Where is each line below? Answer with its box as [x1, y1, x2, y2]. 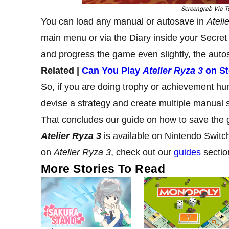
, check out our [111, 147, 174, 157]
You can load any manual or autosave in [41, 16, 207, 27]
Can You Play [82, 65, 143, 76]
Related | [41, 65, 82, 76]
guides [174, 147, 201, 157]
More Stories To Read [41, 162, 166, 175]
